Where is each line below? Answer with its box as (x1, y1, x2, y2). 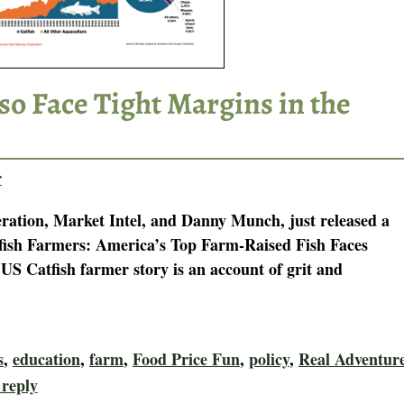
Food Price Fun (132, 347, 240, 372)
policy (248, 347, 289, 372)
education (12, 347, 80, 372)
